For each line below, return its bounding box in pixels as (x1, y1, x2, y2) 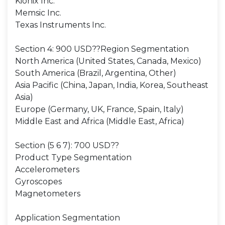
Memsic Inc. (15, 8, 61, 18)
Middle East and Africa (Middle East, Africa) (15, 117, 184, 126)
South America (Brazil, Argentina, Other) (15, 68, 176, 78)
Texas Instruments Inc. (15, 20, 106, 30)
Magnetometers (15, 189, 80, 198)
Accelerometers (15, 165, 79, 174)
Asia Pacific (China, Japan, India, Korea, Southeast (15, 80, 208, 90)
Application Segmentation (15, 213, 120, 222)
